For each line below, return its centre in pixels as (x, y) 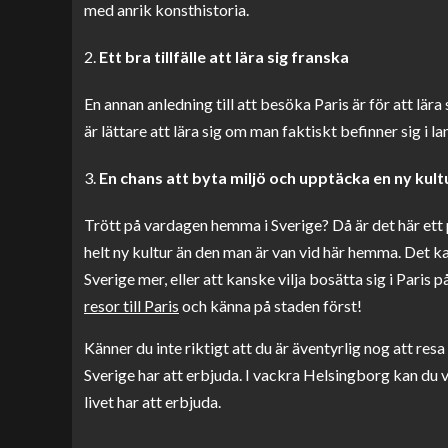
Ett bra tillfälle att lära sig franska (224, 56)
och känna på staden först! (270, 305)
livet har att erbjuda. (152, 401)
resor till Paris (131, 305)
